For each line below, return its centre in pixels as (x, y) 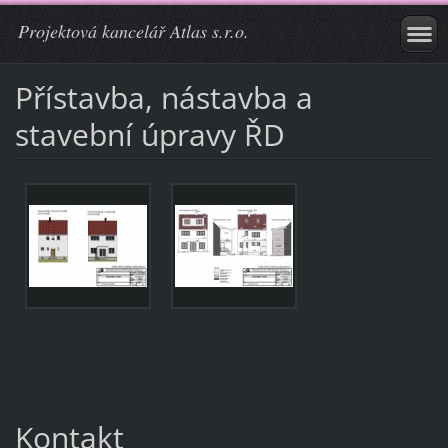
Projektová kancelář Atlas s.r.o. (133, 31)
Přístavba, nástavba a (163, 97)
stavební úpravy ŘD (149, 134)
